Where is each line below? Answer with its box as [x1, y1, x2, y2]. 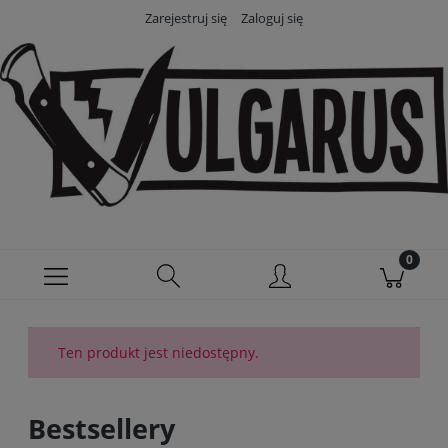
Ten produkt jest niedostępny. [58, 342, 259, 362]
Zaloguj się [241, 9, 303, 27]
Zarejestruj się [145, 9, 227, 27]
